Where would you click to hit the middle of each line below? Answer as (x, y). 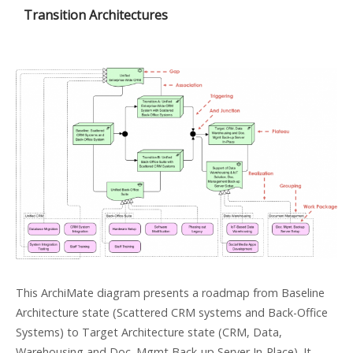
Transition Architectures (96, 15)
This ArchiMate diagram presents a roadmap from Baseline (170, 293)
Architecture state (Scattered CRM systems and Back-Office (172, 313)
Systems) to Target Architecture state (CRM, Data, (149, 333)
